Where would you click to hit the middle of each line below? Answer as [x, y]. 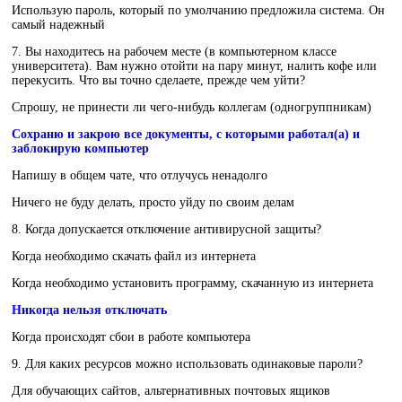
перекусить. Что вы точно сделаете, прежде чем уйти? [158, 81]
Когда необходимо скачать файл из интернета [134, 257]
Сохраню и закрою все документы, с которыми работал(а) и [186, 135]
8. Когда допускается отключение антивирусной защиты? [166, 230]
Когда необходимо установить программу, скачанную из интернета [192, 284]
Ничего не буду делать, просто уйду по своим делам [153, 203]
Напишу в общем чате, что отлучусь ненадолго [140, 176]
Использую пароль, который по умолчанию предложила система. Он [198, 11]
